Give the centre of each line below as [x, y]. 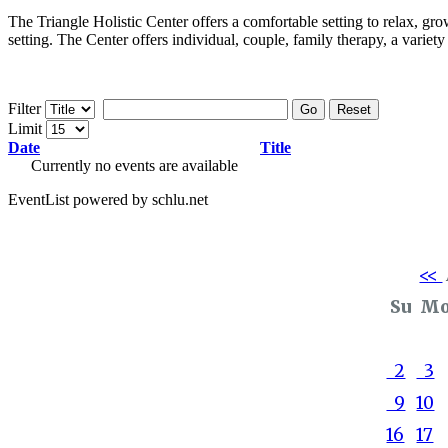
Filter [24, 108]
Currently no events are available [134, 165]
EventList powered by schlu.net [108, 199]
